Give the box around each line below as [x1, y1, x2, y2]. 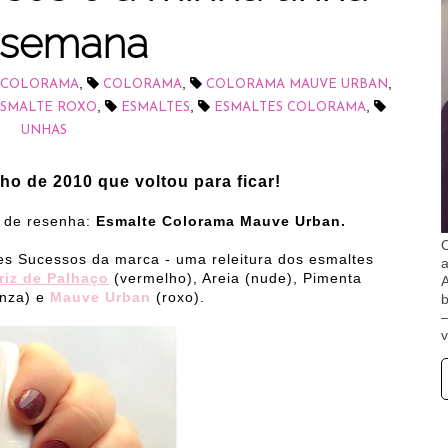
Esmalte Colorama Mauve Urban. [96, 213, 346, 229]
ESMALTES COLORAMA [213, 101, 366, 114]
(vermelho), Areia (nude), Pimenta [109, 270, 362, 286]
